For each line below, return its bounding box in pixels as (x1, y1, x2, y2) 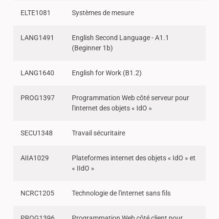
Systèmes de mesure (71, 9, 134, 18)
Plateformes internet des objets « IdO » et (71, 154, 196, 163)
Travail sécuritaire (71, 129, 125, 138)
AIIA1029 (20, 154, 49, 163)
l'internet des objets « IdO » (71, 104, 152, 113)
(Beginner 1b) (71, 44, 113, 53)
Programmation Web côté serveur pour (71, 94, 189, 103)
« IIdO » (71, 164, 94, 173)
